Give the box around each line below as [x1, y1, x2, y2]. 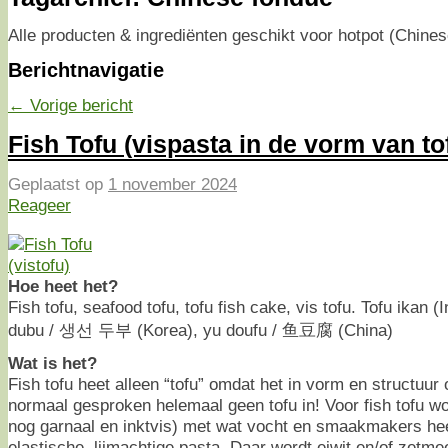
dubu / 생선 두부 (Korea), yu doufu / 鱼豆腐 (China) [8, 320, 393, 341]
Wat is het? [8, 353, 97, 374]
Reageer [8, 195, 71, 216]
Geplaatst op [8, 174, 108, 195]
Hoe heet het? [8, 276, 118, 297]
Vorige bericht [30, 95, 133, 116]
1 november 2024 [108, 174, 237, 195]
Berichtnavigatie [8, 59, 164, 82]
